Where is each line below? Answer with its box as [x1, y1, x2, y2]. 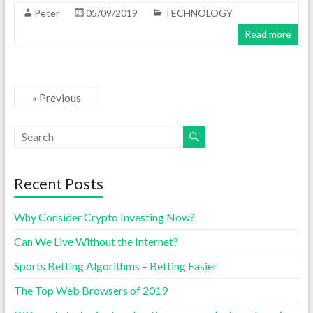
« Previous [31, 90, 81, 104]
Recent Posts [13, 173, 103, 193]
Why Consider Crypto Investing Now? [13, 210, 195, 224]
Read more [245, 27, 292, 40]
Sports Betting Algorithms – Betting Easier [13, 259, 217, 272]
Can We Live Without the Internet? [13, 234, 178, 248]
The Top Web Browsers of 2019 [13, 283, 168, 297]
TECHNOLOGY [163, 6, 233, 19]
